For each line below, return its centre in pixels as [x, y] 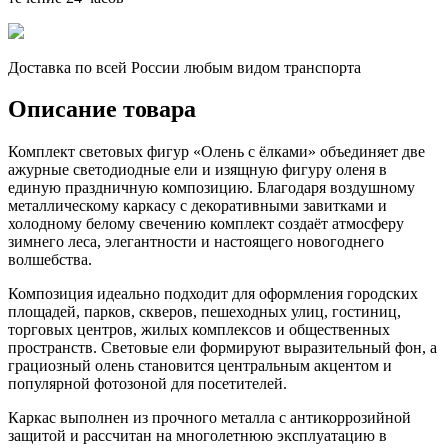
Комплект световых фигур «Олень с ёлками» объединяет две [216, 152]
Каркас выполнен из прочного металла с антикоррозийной [209, 418]
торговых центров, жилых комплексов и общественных [199, 330]
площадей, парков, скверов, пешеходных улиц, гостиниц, [204, 312]
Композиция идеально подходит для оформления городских [213, 294]
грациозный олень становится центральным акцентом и [200, 366]
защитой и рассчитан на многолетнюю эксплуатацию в [197, 436]
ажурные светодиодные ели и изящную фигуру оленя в [197, 170]
